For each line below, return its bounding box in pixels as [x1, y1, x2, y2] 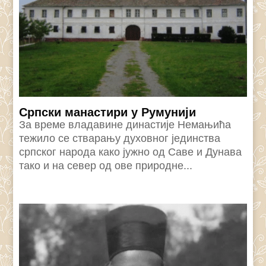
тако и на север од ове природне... [19, 160, 193, 172]
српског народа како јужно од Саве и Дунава [19, 146, 242, 159]
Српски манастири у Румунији [19, 106, 197, 119]
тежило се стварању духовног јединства [19, 132, 221, 145]
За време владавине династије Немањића [19, 119, 232, 131]
